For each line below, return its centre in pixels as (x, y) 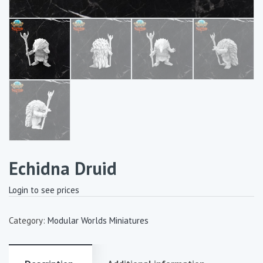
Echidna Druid (63, 168)
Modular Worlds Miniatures (98, 220)
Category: (28, 220)
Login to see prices (44, 190)
